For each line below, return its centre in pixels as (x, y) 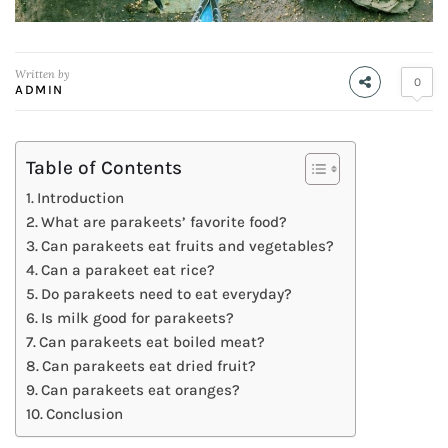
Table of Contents (104, 167)
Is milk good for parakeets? (138, 318)
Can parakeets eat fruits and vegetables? (188, 246)
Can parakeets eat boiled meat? (152, 342)
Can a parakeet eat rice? (128, 270)
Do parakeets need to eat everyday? (167, 294)
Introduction (87, 198)
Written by (42, 74)
